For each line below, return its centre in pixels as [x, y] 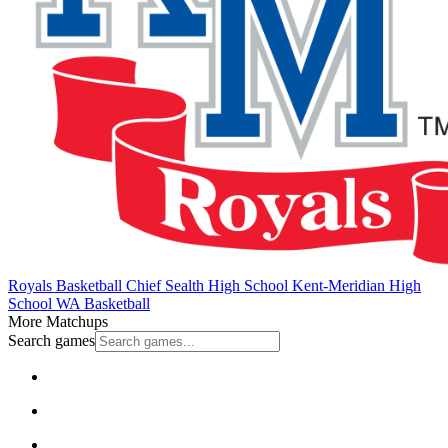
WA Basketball [101, 303]
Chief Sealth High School [205, 285]
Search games [51, 340]
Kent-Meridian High [354, 285]
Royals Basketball [65, 285]
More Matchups [58, 321]
